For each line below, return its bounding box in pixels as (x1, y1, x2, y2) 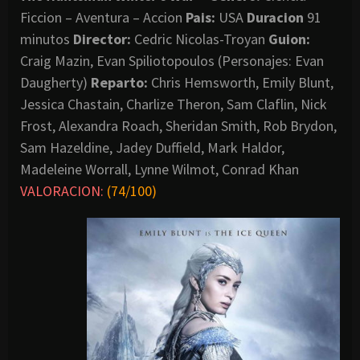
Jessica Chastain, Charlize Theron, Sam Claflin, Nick (20, 94, 327, 113)
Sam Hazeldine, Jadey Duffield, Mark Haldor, (20, 137, 284, 157)
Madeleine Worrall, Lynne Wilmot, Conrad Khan (20, 159, 299, 178)
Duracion (247, 7, 304, 27)
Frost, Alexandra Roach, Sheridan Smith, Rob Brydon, (20, 116, 337, 135)
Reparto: (91, 72, 148, 92)
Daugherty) (20, 72, 91, 92)
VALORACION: (20, 181, 104, 200)
